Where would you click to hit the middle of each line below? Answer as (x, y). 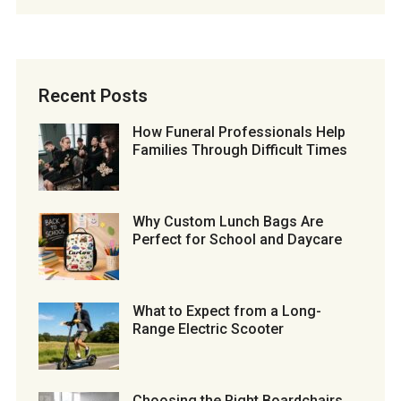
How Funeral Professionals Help (239, 132)
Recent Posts (93, 96)
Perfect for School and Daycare (237, 240)
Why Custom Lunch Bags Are (227, 222)
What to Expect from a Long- (226, 311)
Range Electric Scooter (208, 329)
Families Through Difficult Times (239, 150)
